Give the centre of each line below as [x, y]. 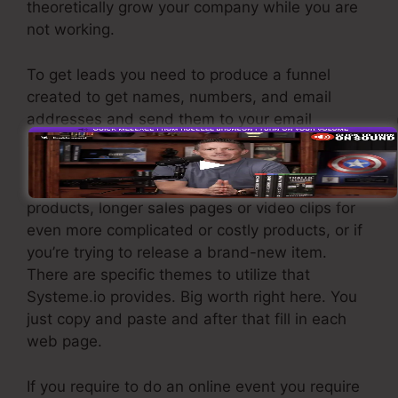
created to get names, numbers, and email [179, 96]
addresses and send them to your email [169, 119]
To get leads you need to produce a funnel [179, 74]
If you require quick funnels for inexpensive [179, 186]
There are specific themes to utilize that [168, 275]
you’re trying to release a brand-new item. [177, 253]
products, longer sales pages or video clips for [191, 208]
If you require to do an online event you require [193, 386]
